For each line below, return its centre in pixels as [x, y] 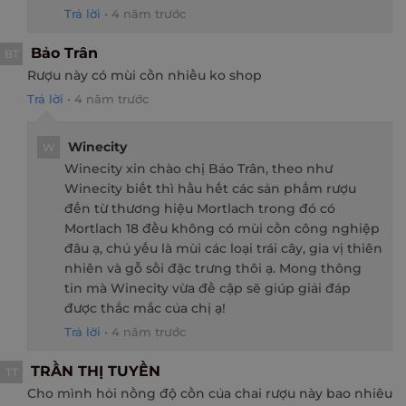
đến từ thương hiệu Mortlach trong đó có [200, 208]
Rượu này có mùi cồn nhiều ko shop [145, 75]
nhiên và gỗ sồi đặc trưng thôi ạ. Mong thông [213, 268]
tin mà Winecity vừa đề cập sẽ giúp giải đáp [208, 288]
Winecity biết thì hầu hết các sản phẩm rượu [210, 188]
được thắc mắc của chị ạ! [145, 308]
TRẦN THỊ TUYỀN [96, 371]
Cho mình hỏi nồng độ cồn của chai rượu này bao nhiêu [210, 393]
